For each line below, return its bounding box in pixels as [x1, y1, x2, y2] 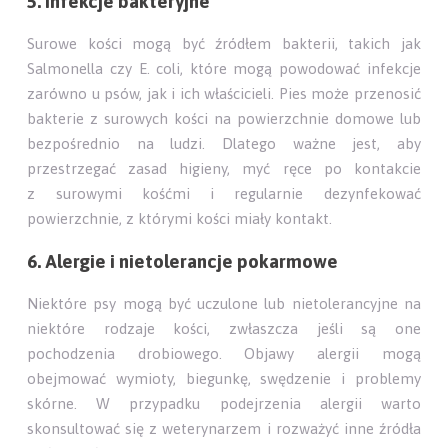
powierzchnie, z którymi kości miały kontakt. [27, 209, 333, 227]
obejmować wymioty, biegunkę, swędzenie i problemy [27, 369, 421, 387]
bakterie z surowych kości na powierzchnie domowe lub [27, 109, 421, 127]
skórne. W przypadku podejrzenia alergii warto [27, 394, 421, 412]
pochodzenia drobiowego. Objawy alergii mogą [27, 344, 421, 362]
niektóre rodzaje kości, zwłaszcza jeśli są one [27, 319, 421, 337]
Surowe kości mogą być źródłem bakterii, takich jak [27, 34, 421, 52]
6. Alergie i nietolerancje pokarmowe [27, 250, 339, 272]
